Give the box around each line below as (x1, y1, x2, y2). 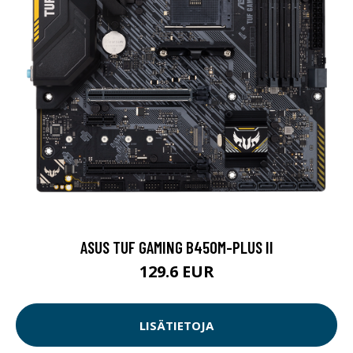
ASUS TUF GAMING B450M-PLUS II (80, 237, 273, 258)
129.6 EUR (139, 261, 214, 283)
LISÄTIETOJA (139, 317, 214, 333)
